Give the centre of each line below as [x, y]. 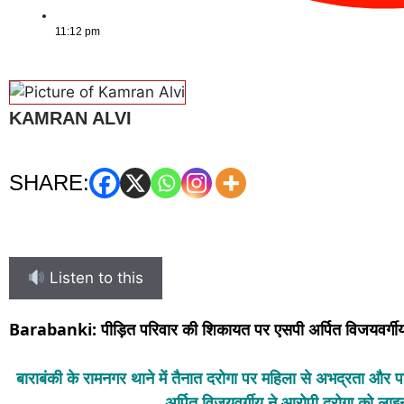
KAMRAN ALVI [70, 119]
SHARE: [49, 183]
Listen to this [95, 278]
